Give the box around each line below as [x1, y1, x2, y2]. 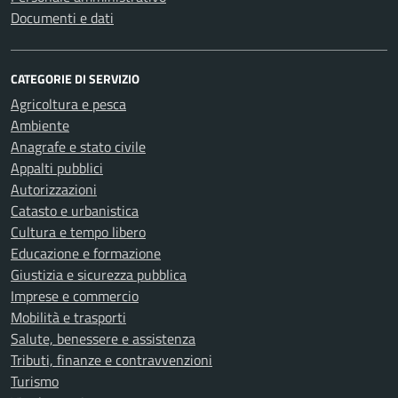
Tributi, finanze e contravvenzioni [11, 349, 212, 370]
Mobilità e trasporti [11, 306, 126, 328]
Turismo [11, 370, 59, 392]
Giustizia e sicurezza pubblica [11, 264, 187, 285]
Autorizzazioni [11, 179, 97, 200]
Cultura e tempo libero [11, 221, 146, 243]
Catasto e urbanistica [11, 200, 139, 221]
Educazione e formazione [11, 243, 161, 264]
